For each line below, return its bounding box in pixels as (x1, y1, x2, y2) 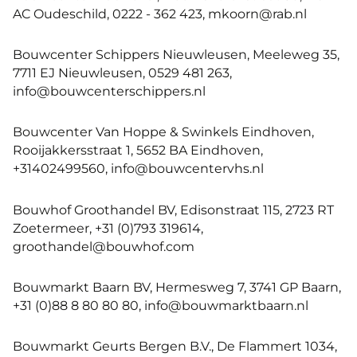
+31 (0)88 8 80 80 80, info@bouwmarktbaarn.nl (13, 296, 308, 313)
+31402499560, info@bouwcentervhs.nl (13, 160, 264, 177)
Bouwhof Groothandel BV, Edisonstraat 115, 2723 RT (13, 201, 334, 218)
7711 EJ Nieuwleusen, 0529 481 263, (13, 65, 232, 81)
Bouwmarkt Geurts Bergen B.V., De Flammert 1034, (13, 337, 337, 354)
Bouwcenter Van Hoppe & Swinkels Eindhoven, (13, 124, 314, 140)
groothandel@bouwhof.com (13, 237, 194, 254)
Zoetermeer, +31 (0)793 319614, (13, 219, 203, 236)
